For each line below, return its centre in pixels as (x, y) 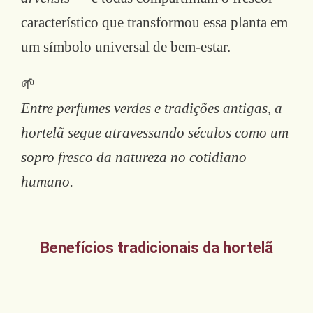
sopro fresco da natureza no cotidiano (134, 157)
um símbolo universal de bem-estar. (126, 46)
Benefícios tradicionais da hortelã (156, 247)
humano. (47, 181)
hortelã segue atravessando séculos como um (155, 132)
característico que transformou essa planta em (154, 22)
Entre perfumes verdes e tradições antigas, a (152, 108)
